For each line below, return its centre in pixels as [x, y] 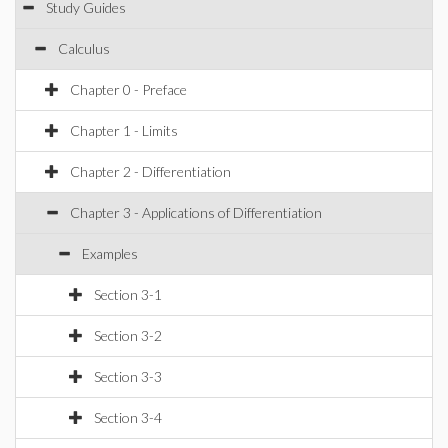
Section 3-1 [128, 294]
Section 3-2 [128, 335]
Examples [110, 253]
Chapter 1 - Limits [124, 130]
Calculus [84, 48]
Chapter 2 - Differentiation [150, 171]
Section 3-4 [128, 417]
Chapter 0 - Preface [128, 89]
